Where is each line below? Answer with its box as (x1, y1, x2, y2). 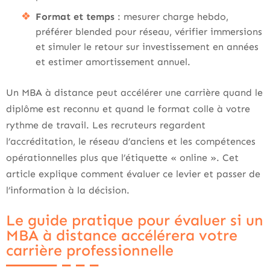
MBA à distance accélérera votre (6, 227, 237, 245)
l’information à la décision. (6, 184, 130, 196)
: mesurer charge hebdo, (115, 11, 228, 22)
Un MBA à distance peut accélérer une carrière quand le (6, 87, 263, 98)
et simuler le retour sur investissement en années (36, 41, 259, 52)
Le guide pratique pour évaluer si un (6, 212, 263, 230)
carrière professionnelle (6, 242, 174, 260)
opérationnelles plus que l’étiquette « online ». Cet (6, 152, 239, 163)
